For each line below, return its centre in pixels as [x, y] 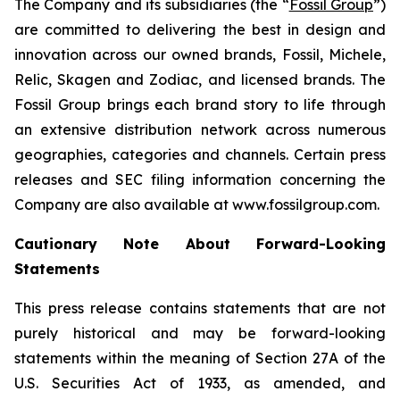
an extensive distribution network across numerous [200, 129]
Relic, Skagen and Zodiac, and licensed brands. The [200, 79]
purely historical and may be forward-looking [200, 333]
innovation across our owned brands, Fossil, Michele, [200, 54]
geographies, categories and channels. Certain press [200, 154]
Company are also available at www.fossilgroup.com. [197, 204]
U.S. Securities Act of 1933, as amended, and [200, 383]
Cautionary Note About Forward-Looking [200, 244]
